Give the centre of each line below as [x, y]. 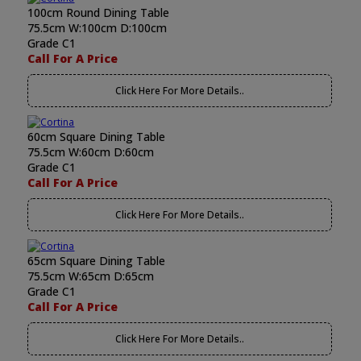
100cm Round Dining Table [99, 12]
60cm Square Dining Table [97, 137]
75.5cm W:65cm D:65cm [91, 276]
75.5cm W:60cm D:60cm [91, 152]
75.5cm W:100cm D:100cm [98, 28]
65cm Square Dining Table [97, 261]
